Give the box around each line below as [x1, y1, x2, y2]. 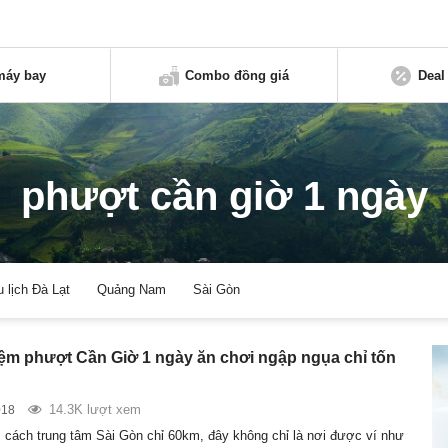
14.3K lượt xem [48, 401, 141, 417]
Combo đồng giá [185, 67, 290, 83]
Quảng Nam [97, 282, 167, 298]
